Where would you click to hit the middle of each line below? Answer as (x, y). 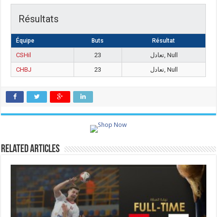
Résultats (39, 19)
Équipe (25, 41)
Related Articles (31, 149)
